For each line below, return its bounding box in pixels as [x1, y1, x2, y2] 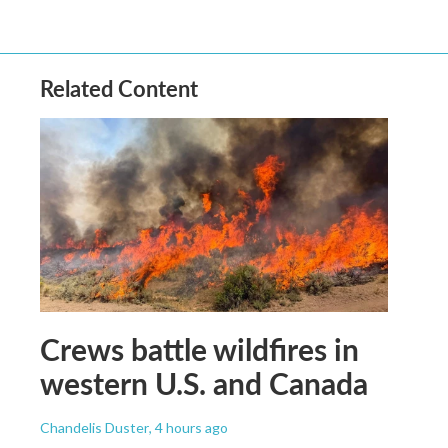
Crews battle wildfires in [40, 327, 359, 370]
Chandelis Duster [40, 418, 149, 436]
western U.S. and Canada [40, 361, 368, 404]
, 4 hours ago [149, 418, 228, 436]
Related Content [40, 72, 198, 104]
